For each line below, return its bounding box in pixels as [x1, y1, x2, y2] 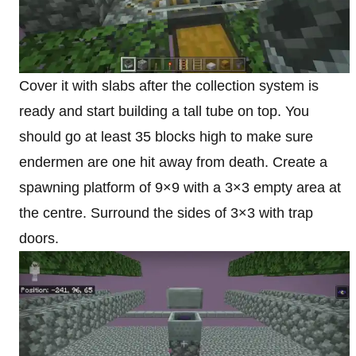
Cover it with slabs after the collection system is [19, 77, 319, 94]
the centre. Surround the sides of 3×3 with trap [19, 204, 313, 221]
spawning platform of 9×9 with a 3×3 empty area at [19, 179, 341, 195]
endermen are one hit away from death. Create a [19, 153, 327, 170]
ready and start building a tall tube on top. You [19, 103, 309, 119]
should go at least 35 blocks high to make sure [19, 128, 313, 145]
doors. [19, 230, 59, 246]
